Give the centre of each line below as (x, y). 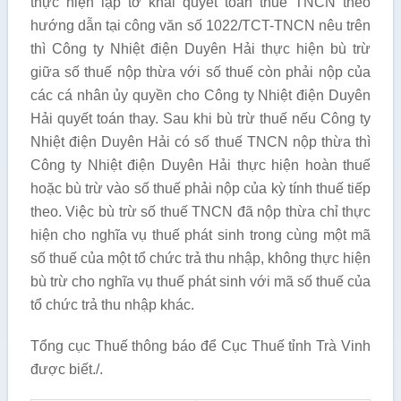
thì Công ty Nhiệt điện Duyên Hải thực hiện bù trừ (200, 49)
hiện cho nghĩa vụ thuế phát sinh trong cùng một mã (200, 235)
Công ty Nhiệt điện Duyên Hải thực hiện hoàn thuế (200, 165)
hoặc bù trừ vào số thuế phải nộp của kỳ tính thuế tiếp (200, 188)
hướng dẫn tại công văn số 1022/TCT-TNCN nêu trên (200, 26)
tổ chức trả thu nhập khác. (112, 305)
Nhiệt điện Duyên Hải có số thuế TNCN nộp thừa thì (200, 142)
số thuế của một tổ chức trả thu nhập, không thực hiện (200, 258)
